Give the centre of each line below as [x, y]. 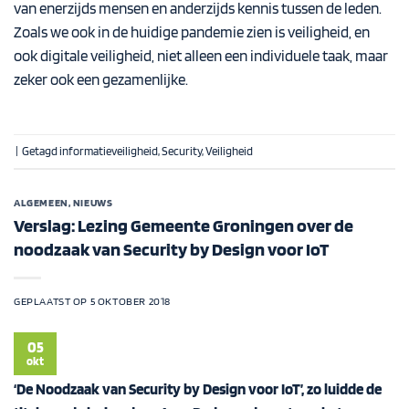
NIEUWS [93, 203]
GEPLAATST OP [52, 301]
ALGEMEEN [41, 203]
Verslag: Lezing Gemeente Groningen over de [184, 225]
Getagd [41, 150]
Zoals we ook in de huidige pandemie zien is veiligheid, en [192, 32]
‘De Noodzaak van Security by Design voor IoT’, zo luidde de [198, 388]
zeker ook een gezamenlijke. [101, 80]
